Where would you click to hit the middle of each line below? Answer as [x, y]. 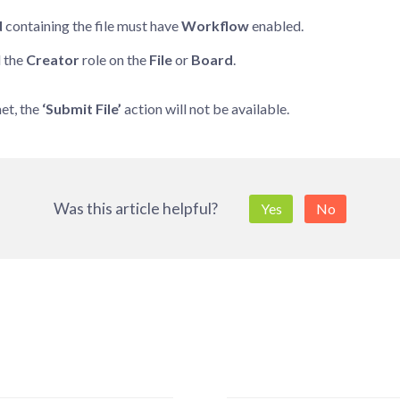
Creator [53, 60]
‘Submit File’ [82, 109]
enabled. [276, 26]
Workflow [215, 26]
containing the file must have [92, 26]
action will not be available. [205, 109]
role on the [114, 60]
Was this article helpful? [135, 209]
